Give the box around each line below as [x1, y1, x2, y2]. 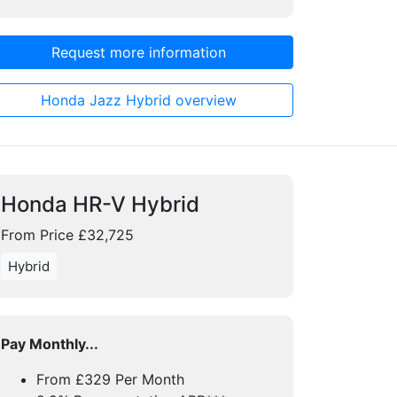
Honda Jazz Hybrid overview [40, 91, 237, 109]
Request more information [51, 43, 226, 61]
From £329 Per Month [36, 370, 184, 388]
